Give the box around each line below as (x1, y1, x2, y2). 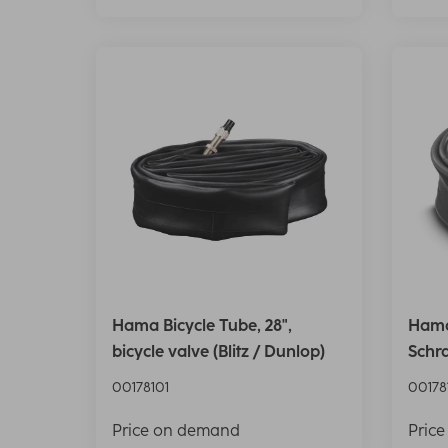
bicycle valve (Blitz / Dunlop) (112, 341, 325, 361)
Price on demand (112, 420, 240, 440)
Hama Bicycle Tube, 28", (112, 315, 292, 335)
